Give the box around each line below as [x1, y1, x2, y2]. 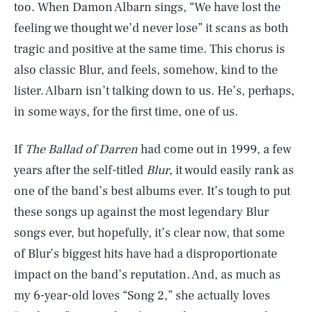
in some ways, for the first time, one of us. [14, 104, 238, 120]
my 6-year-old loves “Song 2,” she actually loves [14, 288, 270, 304]
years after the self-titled [14, 162, 146, 179]
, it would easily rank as [169, 162, 294, 179]
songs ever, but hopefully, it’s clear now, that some [14, 225, 285, 242]
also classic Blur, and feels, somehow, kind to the [14, 62, 278, 79]
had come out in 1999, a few [138, 141, 292, 158]
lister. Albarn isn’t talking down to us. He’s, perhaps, [14, 83, 295, 100]
